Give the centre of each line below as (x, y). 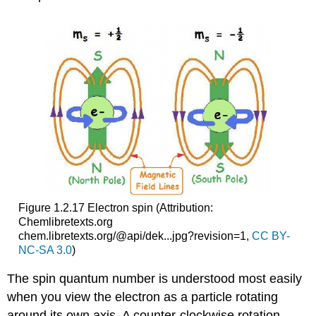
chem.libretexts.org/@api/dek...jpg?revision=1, (135, 236)
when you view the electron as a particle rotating (143, 297)
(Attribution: (184, 207)
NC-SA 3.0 (45, 250)
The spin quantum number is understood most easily (155, 279)
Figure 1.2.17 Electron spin (85, 207)
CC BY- (271, 236)
